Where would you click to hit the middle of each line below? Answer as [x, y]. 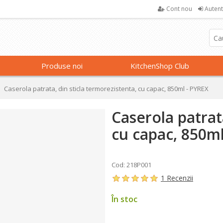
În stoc [124, 199]
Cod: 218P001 [131, 165]
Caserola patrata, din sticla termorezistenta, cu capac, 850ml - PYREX [107, 89]
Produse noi [62, 66]
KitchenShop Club [160, 66]
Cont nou [179, 9]
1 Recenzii [177, 178]
